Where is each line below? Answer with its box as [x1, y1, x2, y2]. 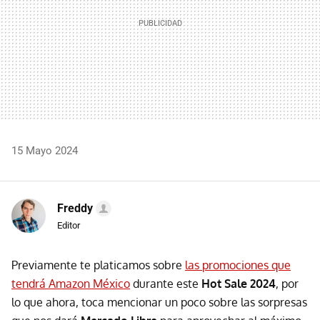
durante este [130, 276, 201, 291]
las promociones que [185, 258, 291, 273]
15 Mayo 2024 [11, 144, 78, 158]
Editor [57, 220, 80, 231]
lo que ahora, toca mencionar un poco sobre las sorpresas [11, 295, 307, 310]
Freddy [57, 201, 93, 216]
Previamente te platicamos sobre [11, 258, 185, 273]
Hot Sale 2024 [201, 276, 276, 291]
